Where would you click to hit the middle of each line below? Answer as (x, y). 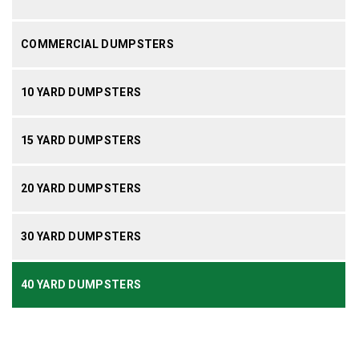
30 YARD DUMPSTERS (81, 236)
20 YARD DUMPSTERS (81, 188)
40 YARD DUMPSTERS (81, 284)
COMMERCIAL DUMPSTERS (97, 44)
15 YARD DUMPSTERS (81, 140)
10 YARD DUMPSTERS (81, 92)
